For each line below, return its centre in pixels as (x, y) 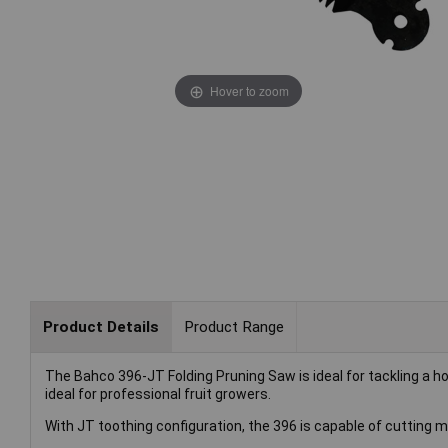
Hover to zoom (249, 90)
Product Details (100, 326)
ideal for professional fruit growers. (158, 394)
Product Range (233, 326)
